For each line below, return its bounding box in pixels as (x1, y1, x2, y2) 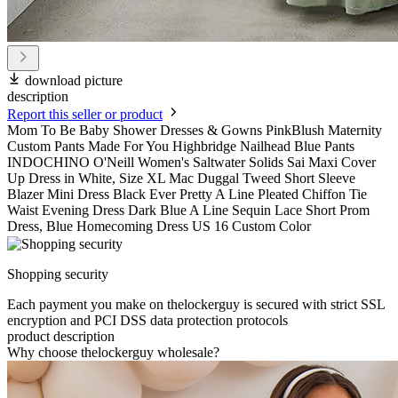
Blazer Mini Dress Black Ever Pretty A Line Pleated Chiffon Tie (7, 187, 367, 203)
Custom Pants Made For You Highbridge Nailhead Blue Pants (7, 139, 354, 155)
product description (7, 329, 115, 345)
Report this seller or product (7, 107, 163, 123)
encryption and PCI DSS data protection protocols (7, 313, 288, 329)
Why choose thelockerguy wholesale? (7, 345, 219, 361)
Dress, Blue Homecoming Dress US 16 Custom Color (7, 219, 311, 235)
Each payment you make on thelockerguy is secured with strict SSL (7, 297, 385, 313)
